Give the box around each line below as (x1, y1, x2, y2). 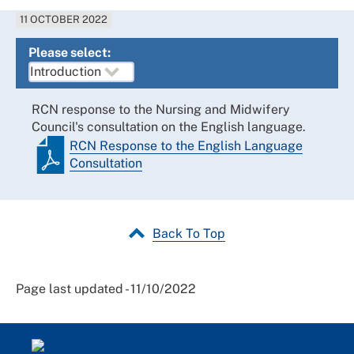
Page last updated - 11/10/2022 (16, 281, 196, 296)
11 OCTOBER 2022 (20, 13, 108, 25)
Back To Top (153, 226, 225, 241)
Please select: (28, 45, 111, 60)
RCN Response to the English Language (70, 138, 303, 153)
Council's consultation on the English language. (32, 119, 306, 134)
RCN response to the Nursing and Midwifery (32, 102, 290, 117)
